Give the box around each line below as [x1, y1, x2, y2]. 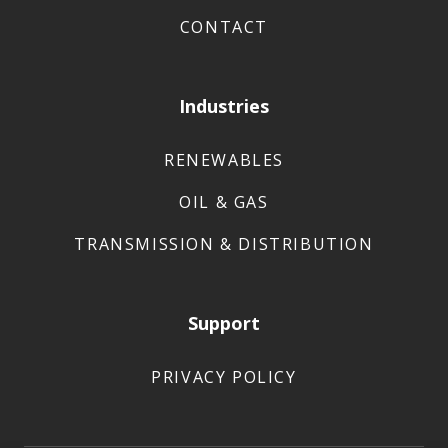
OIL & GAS [179, 190, 269, 213]
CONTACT [179, 15, 269, 38]
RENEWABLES [164, 148, 284, 171]
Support [188, 310, 260, 335]
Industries [179, 93, 269, 118]
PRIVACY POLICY [151, 365, 297, 388]
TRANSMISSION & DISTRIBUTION [74, 232, 374, 255]
